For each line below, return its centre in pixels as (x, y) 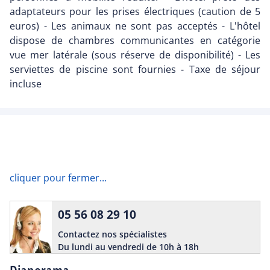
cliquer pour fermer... (58, 178)
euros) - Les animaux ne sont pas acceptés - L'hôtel (135, 26)
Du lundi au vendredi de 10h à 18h (128, 247)
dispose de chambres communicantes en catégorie (135, 41)
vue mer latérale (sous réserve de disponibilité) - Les (135, 55)
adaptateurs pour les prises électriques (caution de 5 (135, 12)
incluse (26, 84)
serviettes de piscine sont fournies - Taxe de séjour (135, 70)
